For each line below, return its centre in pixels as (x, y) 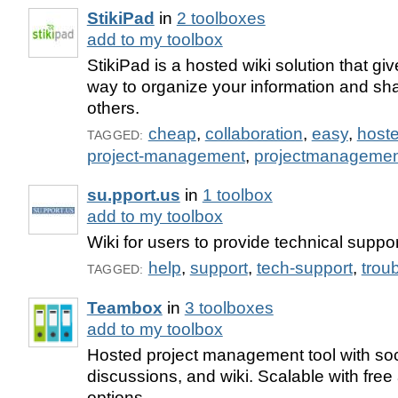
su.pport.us (133, 195)
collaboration (254, 134)
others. (113, 108)
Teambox (124, 307)
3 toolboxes (229, 307)
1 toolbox (237, 195)
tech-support (304, 267)
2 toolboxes (221, 19)
